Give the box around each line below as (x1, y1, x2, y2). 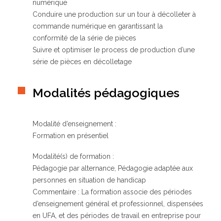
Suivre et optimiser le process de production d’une (33, 46, 195, 54)
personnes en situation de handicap (33, 176, 146, 184)
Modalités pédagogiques (33, 85, 180, 100)
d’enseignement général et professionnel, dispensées (33, 200, 203, 208)
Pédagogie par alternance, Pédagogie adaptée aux (33, 164, 193, 172)
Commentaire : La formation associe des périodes (33, 188, 192, 196)
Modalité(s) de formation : (33, 152, 114, 160)
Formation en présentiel (33, 132, 109, 140)
